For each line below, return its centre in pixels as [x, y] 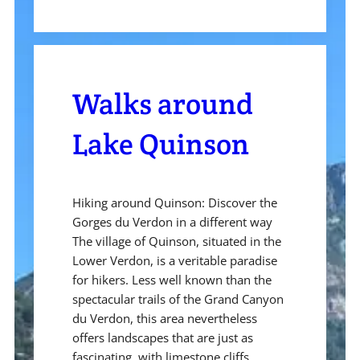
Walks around [163, 104]
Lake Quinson [161, 144]
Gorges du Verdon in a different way [172, 222]
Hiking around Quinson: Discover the [175, 203]
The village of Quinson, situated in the [177, 241]
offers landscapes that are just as [163, 338]
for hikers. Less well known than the [172, 280]
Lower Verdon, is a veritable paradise [175, 261]
